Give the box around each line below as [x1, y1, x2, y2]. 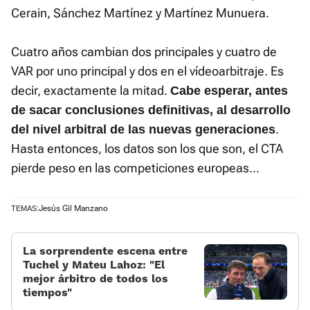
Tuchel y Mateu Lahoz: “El [23, 258, 165, 272]
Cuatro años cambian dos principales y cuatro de [11, 44, 277, 60]
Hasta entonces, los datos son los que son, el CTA [11, 141, 283, 156]
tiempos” [23, 286, 72, 300]
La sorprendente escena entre [23, 244, 188, 258]
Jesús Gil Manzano [39, 203, 108, 214]
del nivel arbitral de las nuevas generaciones [11, 122, 275, 137]
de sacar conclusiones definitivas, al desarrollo [11, 103, 291, 118]
